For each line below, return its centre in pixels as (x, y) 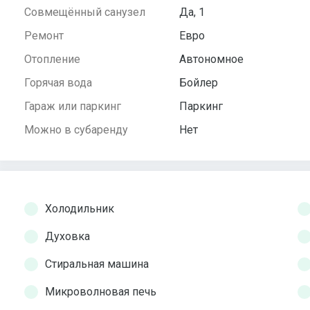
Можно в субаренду (76, 130)
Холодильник (80, 209)
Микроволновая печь (101, 292)
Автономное (211, 60)
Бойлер (199, 83)
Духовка (67, 237)
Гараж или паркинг (73, 107)
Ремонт (44, 36)
